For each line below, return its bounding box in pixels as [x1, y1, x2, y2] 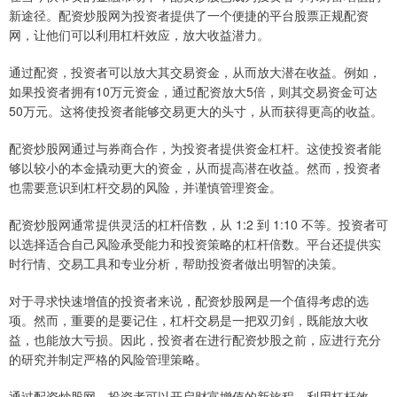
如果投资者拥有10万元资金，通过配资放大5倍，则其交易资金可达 [9, 82, 378, 101]
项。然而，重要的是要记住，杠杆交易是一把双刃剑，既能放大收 [9, 311, 369, 330]
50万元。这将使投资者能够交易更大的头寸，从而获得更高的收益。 [9, 102, 383, 121]
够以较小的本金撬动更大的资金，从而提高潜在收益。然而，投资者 [9, 159, 381, 177]
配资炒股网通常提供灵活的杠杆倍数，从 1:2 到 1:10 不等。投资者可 [9, 215, 388, 234]
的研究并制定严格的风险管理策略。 [9, 350, 207, 369]
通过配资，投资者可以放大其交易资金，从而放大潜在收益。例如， [9, 63, 381, 82]
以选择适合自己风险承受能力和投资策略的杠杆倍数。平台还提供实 [9, 235, 381, 253]
